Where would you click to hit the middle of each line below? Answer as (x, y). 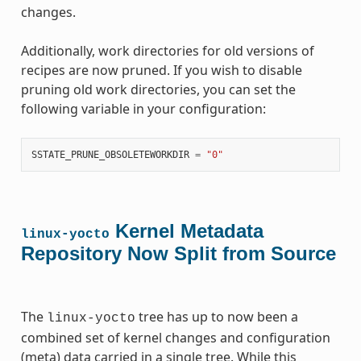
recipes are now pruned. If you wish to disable (161, 70)
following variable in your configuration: (143, 108)
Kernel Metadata (186, 230)
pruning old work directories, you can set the (158, 89)
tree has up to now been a (216, 316)
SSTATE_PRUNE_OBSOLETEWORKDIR (110, 154)
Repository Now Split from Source (178, 253)
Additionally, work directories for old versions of (167, 50)
